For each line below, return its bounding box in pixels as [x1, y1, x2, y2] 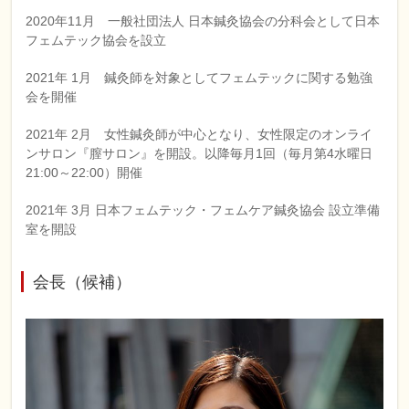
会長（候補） [33, 273, 132, 291]
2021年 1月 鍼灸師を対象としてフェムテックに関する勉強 [26, 70, 373, 85]
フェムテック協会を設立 [26, 33, 167, 47]
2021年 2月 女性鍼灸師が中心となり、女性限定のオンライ [26, 127, 373, 142]
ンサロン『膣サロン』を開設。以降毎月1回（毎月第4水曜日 [26, 146, 373, 161]
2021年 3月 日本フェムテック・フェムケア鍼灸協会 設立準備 [26, 203, 381, 217]
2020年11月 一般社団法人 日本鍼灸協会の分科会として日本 [26, 14, 381, 28]
